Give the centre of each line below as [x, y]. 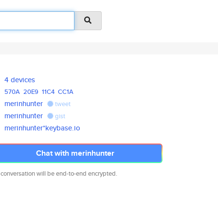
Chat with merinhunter [75, 153]
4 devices [20, 80]
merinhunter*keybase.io [43, 128]
